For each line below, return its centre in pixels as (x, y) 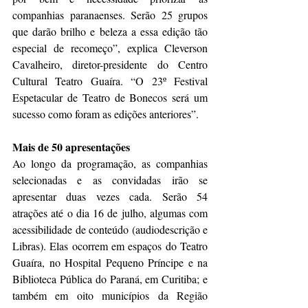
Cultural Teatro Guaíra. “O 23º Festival (110, 80)
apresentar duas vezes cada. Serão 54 (110, 196)
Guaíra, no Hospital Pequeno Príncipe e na (110, 262)
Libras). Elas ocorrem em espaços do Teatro (110, 245)
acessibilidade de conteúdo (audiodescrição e (110, 229)
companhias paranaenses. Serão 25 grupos (110, 14)
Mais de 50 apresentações (74, 146)
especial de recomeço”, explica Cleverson (110, 47)
